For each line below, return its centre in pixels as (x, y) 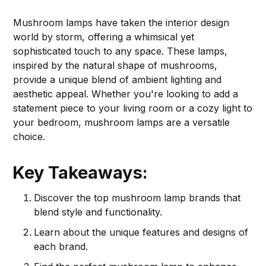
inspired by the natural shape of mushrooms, (115, 65)
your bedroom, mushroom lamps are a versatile (122, 122)
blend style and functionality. (98, 212)
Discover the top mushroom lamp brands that (137, 197)
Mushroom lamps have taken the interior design (121, 22)
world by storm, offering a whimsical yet (104, 37)
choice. (29, 136)
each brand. (61, 246)
